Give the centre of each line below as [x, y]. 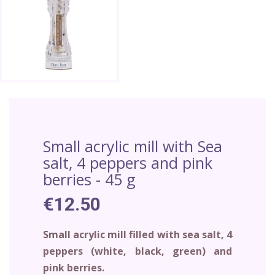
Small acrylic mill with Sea [133, 146]
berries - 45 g [89, 179]
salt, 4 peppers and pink [128, 162]
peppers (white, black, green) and [137, 251]
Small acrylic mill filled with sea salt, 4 [137, 234]
